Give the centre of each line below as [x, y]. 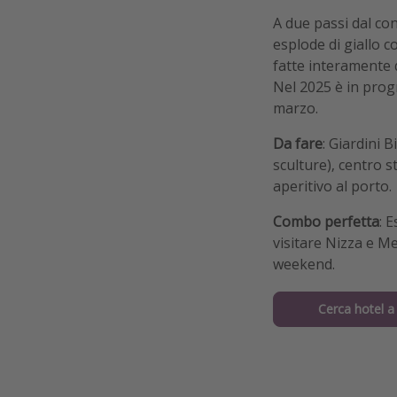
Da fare [298, 143]
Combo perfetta [326, 221]
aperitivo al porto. [332, 186]
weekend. [304, 264]
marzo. [296, 108]
